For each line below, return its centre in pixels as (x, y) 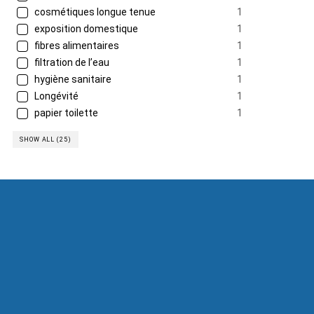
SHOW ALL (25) (46, 139)
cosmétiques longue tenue (94, 12)
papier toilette (65, 113)
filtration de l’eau (71, 62)
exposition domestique (85, 29)
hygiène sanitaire (72, 79)
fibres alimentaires (76, 46)
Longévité (55, 96)
